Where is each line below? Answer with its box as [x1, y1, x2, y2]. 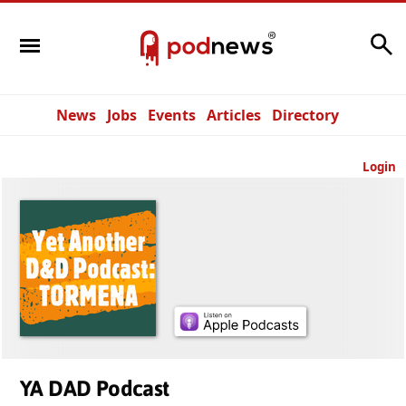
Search [318, 29, 365, 50]
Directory [272, 105, 339, 125]
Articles [207, 105, 261, 125]
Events [148, 105, 196, 125]
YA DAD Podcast [20, 376, 169, 401]
